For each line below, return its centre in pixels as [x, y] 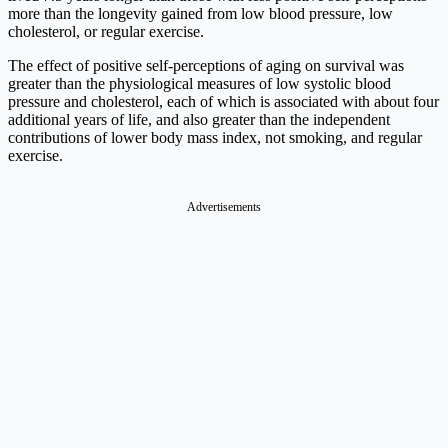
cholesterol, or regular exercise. [106, 32]
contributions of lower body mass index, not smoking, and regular [215, 138]
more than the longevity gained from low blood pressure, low [200, 14]
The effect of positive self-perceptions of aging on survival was [206, 66]
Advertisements [224, 207]
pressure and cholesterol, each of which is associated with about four [223, 102]
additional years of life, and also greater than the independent [199, 120]
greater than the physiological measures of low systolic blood [199, 84]
